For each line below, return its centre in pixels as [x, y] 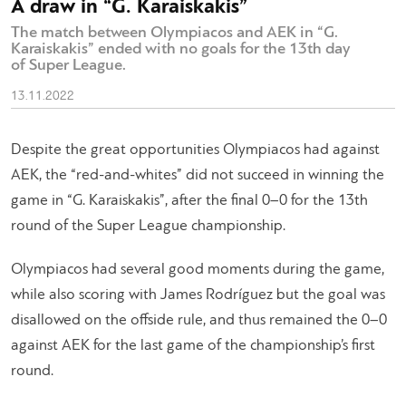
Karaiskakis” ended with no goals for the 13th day [181, 49]
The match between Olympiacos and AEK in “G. [174, 33]
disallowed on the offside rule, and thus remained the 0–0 [199, 320]
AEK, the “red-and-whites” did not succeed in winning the [198, 175]
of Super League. [68, 65]
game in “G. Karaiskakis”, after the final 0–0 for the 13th [189, 200]
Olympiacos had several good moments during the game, [198, 269]
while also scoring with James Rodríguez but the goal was [198, 295]
